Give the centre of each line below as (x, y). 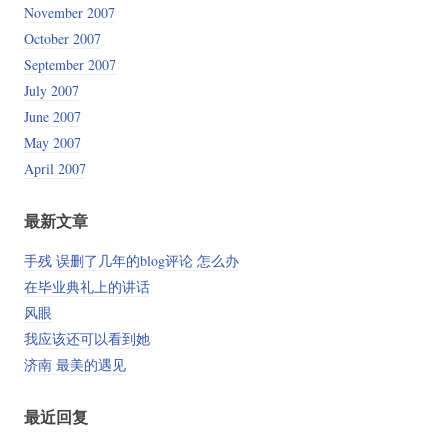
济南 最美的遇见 (74, 364)
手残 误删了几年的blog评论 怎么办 (131, 260)
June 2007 (52, 117)
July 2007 (51, 91)
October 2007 (62, 39)
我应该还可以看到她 (86, 338)
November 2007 (69, 13)
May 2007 (52, 143)
